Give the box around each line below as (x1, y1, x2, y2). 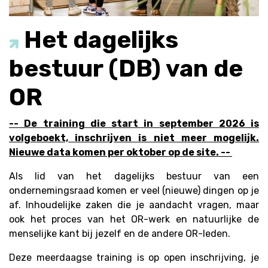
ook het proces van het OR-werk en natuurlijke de (9, 214, 259, 226)
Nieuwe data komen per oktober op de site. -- (9, 147, 232, 159)
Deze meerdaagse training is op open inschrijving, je (9, 252, 259, 264)
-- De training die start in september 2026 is (9, 118, 259, 130)
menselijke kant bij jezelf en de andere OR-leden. (9, 228, 230, 240)
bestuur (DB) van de (9, 54, 243, 83)
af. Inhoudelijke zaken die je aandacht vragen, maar (9, 199, 259, 211)
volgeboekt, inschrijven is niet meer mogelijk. (9, 132, 259, 144)
